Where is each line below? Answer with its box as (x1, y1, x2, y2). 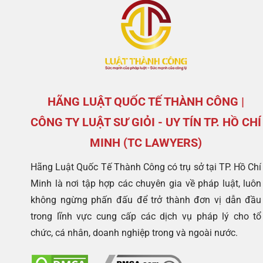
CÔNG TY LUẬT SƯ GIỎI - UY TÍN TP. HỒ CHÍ (31, 114, 262, 129)
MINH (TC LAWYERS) (90, 135, 203, 150)
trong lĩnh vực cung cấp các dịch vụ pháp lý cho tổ (31, 210, 262, 222)
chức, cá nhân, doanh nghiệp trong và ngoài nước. (31, 227, 238, 238)
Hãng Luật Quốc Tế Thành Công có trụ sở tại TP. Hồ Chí (31, 161, 262, 173)
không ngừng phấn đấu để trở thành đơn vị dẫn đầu (31, 194, 262, 205)
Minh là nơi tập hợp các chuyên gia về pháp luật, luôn (31, 177, 262, 189)
